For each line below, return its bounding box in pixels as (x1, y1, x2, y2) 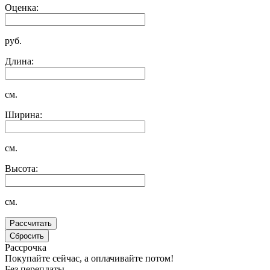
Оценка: (5, 2, 39, 13)
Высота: (5, 163, 38, 174)
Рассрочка (5, 242, 46, 253)
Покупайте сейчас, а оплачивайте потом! (5, 253, 174, 264)
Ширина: (5, 110, 42, 121)
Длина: (5, 56, 34, 67)
